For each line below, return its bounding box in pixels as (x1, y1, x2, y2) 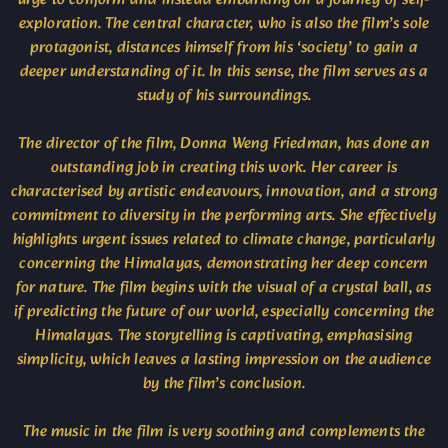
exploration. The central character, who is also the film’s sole (18, 10, 430, 38)
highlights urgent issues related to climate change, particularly (12, 226, 436, 254)
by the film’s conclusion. (143, 370, 305, 398)
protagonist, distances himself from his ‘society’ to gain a (30, 34, 418, 62)
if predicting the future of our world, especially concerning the (13, 298, 435, 326)
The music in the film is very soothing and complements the (23, 418, 425, 446)
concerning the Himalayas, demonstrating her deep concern (19, 250, 429, 278)
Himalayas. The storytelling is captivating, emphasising (35, 322, 413, 350)
